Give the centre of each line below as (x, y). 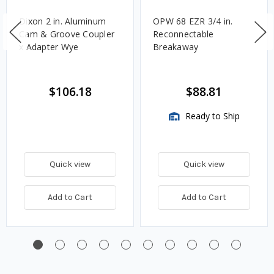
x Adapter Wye (49, 47)
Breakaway (176, 47)
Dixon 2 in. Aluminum (62, 21)
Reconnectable (183, 34)
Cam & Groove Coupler (67, 34)
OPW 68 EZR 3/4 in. (193, 21)
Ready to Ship (211, 116)
